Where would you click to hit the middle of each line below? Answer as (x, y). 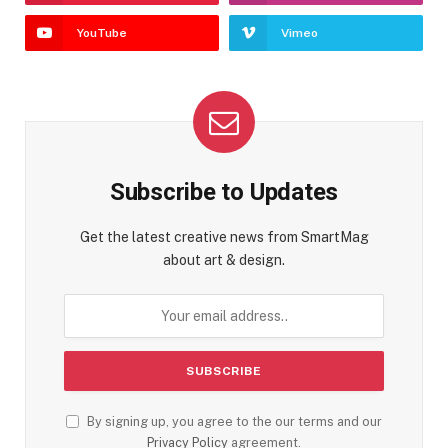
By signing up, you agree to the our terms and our (233, 421)
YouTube (102, 32)
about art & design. (224, 259)
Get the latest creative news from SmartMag (224, 236)
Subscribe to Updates (224, 191)
